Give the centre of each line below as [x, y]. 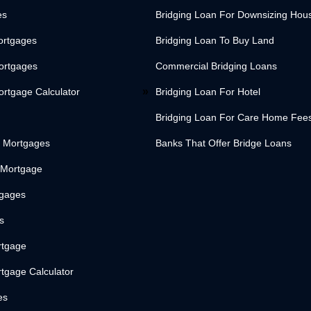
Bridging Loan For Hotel [208, 92]
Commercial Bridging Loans [216, 66]
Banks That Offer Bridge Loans [224, 143]
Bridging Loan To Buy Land [215, 41]
